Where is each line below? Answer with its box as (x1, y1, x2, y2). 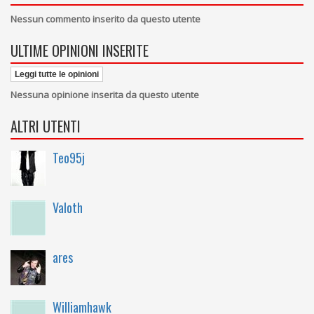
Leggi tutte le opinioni (15, 69, 99, 79)
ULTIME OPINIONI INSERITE (11, 40, 149, 61)
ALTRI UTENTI (11, 116, 81, 137)
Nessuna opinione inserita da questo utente (11, 88, 199, 101)
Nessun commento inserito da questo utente (11, 13, 200, 25)
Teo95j (53, 149, 85, 167)
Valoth (53, 198, 83, 217)
